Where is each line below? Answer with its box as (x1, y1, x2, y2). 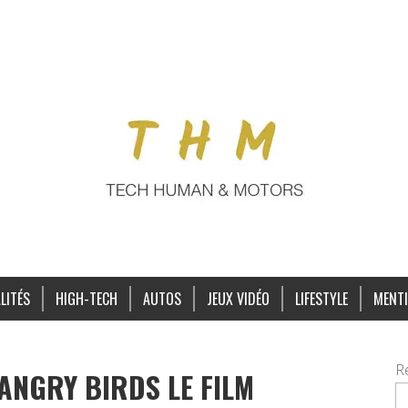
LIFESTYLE (294, 288, 348, 310)
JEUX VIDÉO (206, 288, 270, 310)
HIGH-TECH (55, 288, 117, 310)
